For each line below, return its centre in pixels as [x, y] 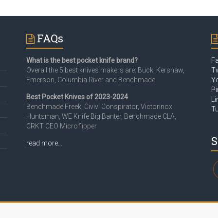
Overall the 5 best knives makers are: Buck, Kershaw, [105, 70]
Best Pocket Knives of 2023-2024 [77, 97]
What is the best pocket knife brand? [82, 60]
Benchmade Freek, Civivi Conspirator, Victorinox [99, 107]
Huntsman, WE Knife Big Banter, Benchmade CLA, [101, 116]
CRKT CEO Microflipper [61, 126]
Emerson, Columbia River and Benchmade [91, 80]
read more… [44, 143]
